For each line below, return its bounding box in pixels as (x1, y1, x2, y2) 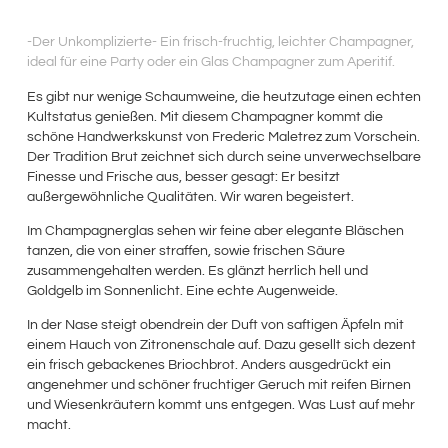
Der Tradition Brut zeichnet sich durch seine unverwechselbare (26, 149, 421, 164)
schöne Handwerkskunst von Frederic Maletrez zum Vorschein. (26, 129, 420, 144)
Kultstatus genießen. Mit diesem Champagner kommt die (26, 109, 383, 124)
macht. (26, 418, 71, 433)
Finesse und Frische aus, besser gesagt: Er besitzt (26, 169, 340, 184)
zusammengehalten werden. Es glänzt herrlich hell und (26, 264, 368, 279)
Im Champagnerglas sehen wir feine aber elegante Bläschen (26, 224, 404, 239)
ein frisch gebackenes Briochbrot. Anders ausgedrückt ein (26, 358, 391, 373)
